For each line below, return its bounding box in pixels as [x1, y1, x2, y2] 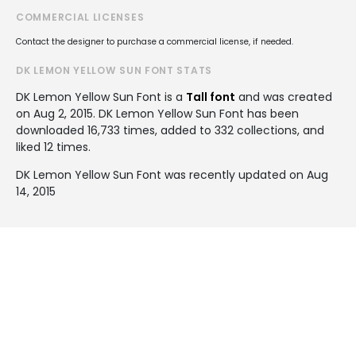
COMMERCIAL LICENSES [16, 10, 145, 24]
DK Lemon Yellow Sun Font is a [16, 88, 186, 105]
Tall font [186, 88, 235, 105]
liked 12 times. [16, 138, 91, 155]
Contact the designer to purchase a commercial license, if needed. [16, 35, 293, 48]
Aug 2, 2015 [33, 105, 93, 122]
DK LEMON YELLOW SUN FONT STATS [16, 63, 212, 77]
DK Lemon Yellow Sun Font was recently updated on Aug [16, 166, 328, 183]
